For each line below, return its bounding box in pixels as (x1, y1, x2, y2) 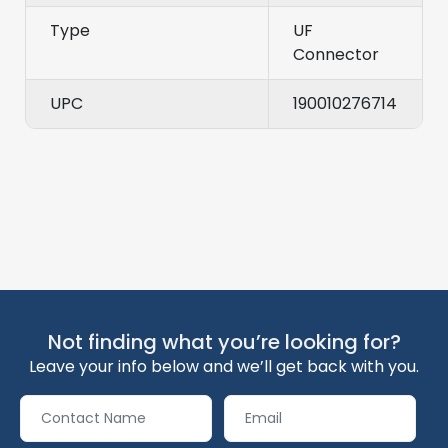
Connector (293, 43, 379, 67)
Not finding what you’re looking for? (47, 328, 401, 357)
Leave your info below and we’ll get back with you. (29, 355, 419, 379)
